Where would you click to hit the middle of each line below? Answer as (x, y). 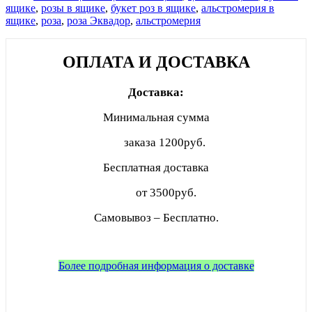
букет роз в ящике (153, 8)
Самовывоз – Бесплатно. (156, 217)
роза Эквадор (99, 20)
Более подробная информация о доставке (156, 265)
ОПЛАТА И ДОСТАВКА (156, 62)
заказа (133, 142)
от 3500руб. (156, 192)
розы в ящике (73, 8)
